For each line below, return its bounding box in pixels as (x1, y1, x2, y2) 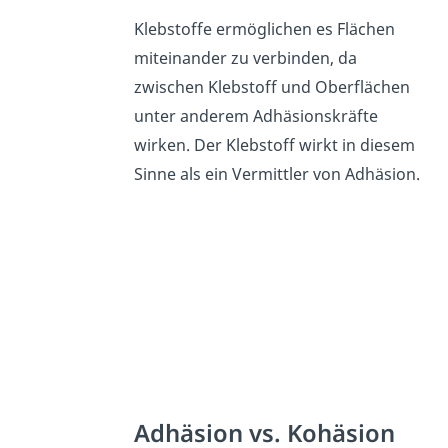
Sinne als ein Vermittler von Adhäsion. (134, 163, 421, 186)
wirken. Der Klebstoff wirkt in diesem (134, 134, 416, 157)
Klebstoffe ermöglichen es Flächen (134, 18, 396, 41)
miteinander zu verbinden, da (134, 47, 358, 70)
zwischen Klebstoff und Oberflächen (134, 76, 411, 99)
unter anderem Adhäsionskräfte (134, 105, 379, 128)
